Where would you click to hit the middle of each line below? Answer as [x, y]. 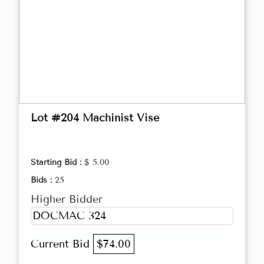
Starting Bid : [57, 163]
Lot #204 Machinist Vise [95, 118]
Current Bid [62, 244]
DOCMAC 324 [69, 216]
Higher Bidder [67, 199]
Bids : [43, 180]
